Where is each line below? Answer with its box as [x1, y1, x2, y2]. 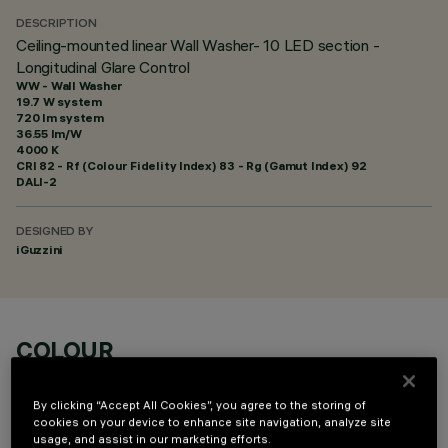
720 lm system [16, 110, 104, 125]
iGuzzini [16, 242, 64, 257]
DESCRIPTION [16, 18, 97, 31]
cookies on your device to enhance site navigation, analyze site [33, 415, 392, 430]
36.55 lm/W [16, 126, 82, 141]
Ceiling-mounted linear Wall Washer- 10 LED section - [16, 35, 380, 55]
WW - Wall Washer [16, 78, 124, 93]
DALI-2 [16, 174, 57, 189]
